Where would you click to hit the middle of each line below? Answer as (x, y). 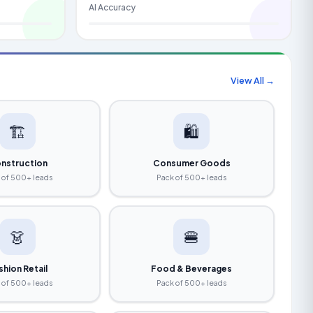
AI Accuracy (112, 7)
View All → (253, 80)
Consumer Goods (191, 163)
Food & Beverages (192, 269)
